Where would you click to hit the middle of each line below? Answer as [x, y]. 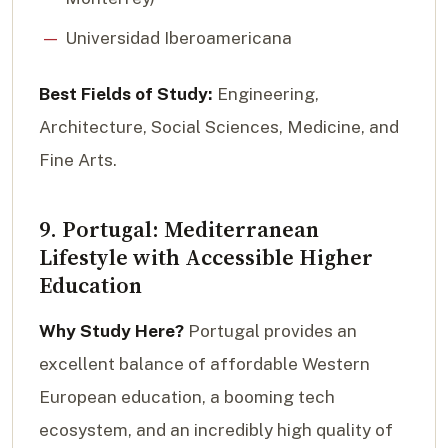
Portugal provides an [270, 330]
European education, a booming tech [187, 396]
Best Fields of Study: [126, 93]
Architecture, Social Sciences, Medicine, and [219, 126]
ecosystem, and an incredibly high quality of [216, 429]
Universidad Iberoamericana [178, 37]
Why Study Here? [111, 330]
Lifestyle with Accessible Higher [206, 256]
